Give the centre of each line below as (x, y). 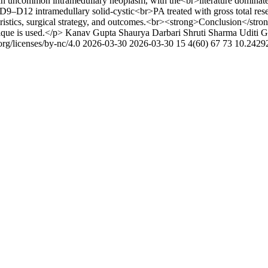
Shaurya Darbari (150, 33)
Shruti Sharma (210, 33)
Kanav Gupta (91, 33)
